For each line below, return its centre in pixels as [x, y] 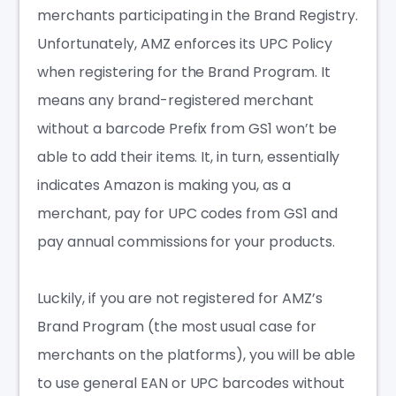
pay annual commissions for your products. [186, 242]
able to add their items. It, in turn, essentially [189, 157]
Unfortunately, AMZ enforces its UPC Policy [185, 44]
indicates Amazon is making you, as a [164, 186]
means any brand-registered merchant [176, 101]
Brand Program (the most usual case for [177, 327]
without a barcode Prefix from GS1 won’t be [187, 129]
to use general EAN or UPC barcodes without [191, 384]
